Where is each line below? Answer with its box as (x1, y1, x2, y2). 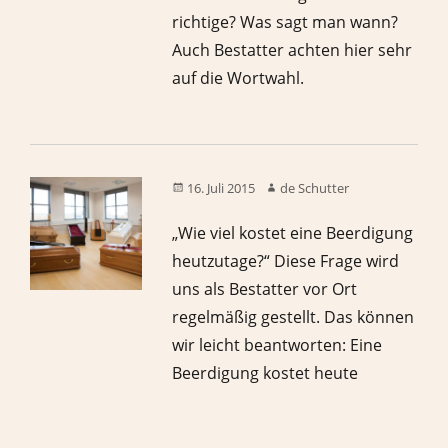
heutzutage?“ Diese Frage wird (172, 250, 400, 273)
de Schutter (280, 179, 350, 198)
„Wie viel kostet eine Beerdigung (172, 222, 414, 245)
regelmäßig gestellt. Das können (172, 306, 415, 329)
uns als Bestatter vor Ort (172, 278, 358, 301)
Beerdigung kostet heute (172, 362, 359, 385)
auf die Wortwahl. (172, 67, 305, 90)
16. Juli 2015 (187, 179, 256, 198)
